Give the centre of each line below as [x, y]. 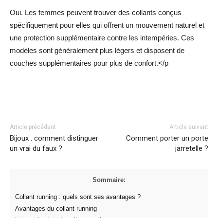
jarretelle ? [191, 148]
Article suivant [189, 127]
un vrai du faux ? [36, 148]
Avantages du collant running [56, 208]
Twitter [108, 99]
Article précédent [33, 127]
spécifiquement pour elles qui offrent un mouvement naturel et [107, 25]
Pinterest [167, 99]
